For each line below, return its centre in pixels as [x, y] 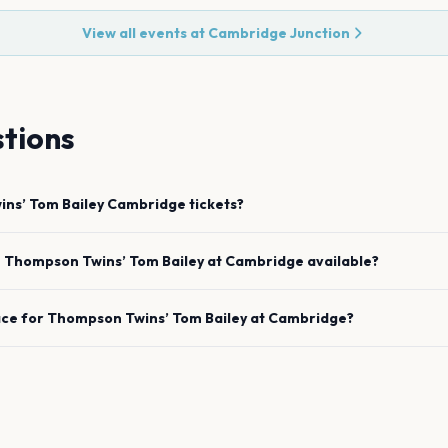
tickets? [215, 204]
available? [343, 261]
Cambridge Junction [279, 33]
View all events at [145, 33]
